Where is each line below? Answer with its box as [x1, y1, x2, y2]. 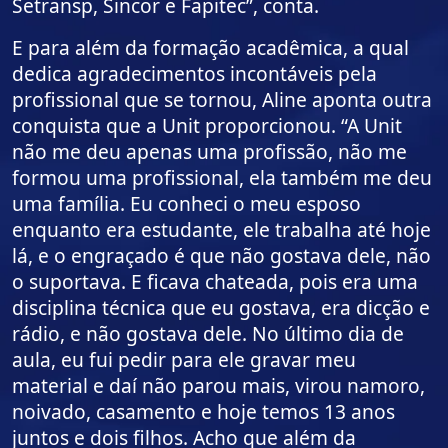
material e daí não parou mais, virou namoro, [12, 372, 425, 400]
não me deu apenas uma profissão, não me [12, 138, 407, 166]
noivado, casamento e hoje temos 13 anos [12, 398, 395, 426]
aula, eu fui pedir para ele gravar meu [12, 346, 356, 374]
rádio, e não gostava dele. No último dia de [12, 320, 404, 348]
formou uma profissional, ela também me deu [12, 164, 432, 192]
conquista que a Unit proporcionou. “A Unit [12, 112, 402, 140]
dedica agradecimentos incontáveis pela [12, 60, 377, 88]
